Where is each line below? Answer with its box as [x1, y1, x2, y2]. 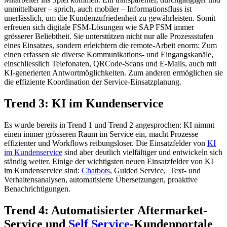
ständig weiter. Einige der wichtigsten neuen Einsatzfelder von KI [4, 157, 213, 166]
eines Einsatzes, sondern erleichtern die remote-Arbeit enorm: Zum [4, 41, 217, 50]
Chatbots [82, 166, 110, 175]
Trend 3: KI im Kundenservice [4, 97, 164, 110]
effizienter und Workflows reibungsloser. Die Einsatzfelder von [4, 139, 207, 148]
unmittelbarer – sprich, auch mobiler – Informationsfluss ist [4, 5, 192, 14]
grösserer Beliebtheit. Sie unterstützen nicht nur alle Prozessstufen [4, 32, 213, 41]
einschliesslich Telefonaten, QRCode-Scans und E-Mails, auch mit [4, 59, 216, 68]
